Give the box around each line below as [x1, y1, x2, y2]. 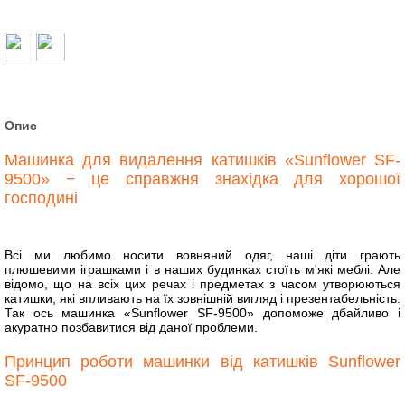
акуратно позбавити [5, 320, 122, 335]
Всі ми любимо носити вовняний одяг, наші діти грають [5, 248, 400, 263]
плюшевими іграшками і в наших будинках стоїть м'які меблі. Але [5, 262, 400, 278]
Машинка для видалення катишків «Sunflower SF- [5, 151, 400, 170]
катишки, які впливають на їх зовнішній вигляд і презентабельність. [5, 291, 400, 306]
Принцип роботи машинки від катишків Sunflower [5, 353, 400, 372]
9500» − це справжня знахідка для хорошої [5, 170, 400, 189]
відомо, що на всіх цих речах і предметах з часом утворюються [5, 277, 400, 292]
